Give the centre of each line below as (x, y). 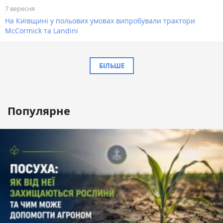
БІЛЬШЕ (111, 65)
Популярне (39, 111)
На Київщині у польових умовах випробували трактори (100, 20)
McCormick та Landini (42, 30)
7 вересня (20, 9)
